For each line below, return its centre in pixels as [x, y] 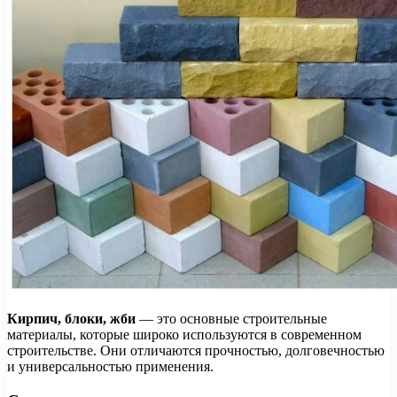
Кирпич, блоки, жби [71, 318]
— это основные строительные [231, 318]
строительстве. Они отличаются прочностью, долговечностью [196, 350]
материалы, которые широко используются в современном [184, 334]
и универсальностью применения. [110, 366]
